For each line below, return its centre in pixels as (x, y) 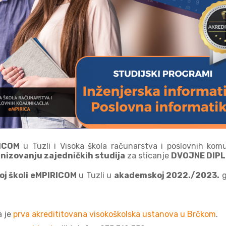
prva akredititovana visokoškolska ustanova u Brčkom (115, 214)
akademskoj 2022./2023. (167, 175)
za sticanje (148, 155)
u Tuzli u (95, 175)
